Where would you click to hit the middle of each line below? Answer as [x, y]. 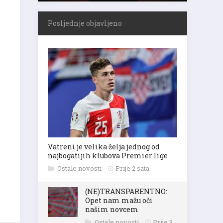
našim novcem [112, 209]
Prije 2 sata [132, 168]
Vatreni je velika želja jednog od [104, 147]
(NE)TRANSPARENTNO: [126, 191]
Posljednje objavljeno [85, 23]
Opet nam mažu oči [119, 200]
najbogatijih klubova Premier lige [108, 156]
